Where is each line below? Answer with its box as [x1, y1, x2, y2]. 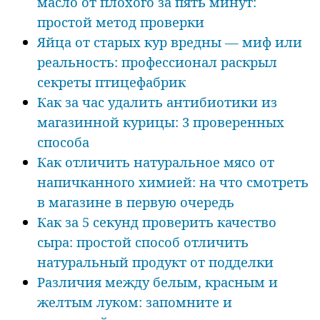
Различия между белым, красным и [37, 272, 278, 291]
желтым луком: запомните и [37, 292, 232, 311]
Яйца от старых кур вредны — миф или [37, 32, 302, 51]
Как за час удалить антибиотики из [37, 92, 277, 111]
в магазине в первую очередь [37, 192, 234, 211]
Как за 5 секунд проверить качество [37, 212, 276, 231]
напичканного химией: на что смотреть [37, 172, 309, 191]
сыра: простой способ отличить [37, 232, 249, 251]
